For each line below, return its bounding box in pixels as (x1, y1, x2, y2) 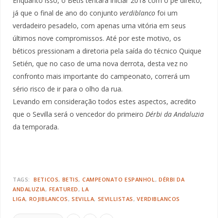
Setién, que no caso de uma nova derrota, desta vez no (13, 58, 188, 68)
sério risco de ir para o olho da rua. (13, 84, 123, 93)
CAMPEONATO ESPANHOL (82, 175, 155, 183)
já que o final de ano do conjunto (13, 8, 120, 18)
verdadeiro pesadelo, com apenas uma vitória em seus (13, 20, 186, 30)
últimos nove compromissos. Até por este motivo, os (13, 33, 181, 43)
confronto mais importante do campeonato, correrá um (13, 71, 190, 81)
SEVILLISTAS (97, 195, 133, 202)
